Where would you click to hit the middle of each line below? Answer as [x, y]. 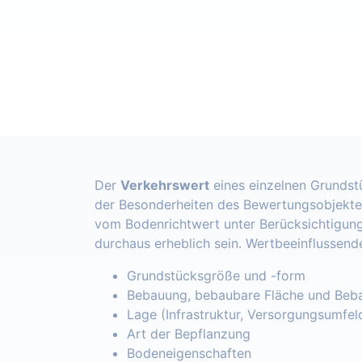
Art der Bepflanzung [189, 334]
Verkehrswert [165, 185]
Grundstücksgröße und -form [216, 276]
